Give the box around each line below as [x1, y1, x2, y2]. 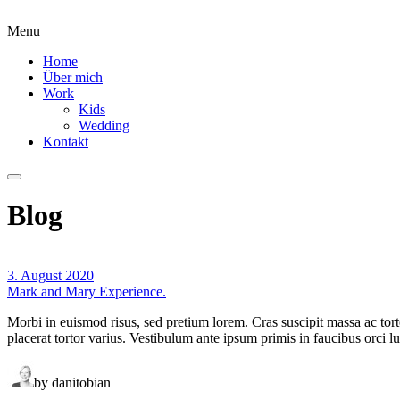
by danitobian [34, 374, 111, 390]
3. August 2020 [7, 267, 94, 283]
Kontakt [43, 134, 88, 149]
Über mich [43, 70, 103, 85]
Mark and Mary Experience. [7, 283, 166, 299]
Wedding [79, 118, 129, 133]
